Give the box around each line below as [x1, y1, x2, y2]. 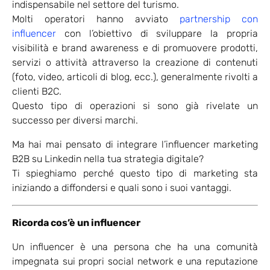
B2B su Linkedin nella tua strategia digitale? [12, 152, 204, 165]
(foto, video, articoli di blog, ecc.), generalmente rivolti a [12, 71, 258, 83]
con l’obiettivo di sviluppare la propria [56, 27, 258, 39]
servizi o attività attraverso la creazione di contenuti [12, 56, 258, 68]
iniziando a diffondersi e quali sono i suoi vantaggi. [12, 181, 231, 193]
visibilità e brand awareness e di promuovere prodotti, [12, 42, 258, 54]
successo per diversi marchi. [12, 114, 138, 126]
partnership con [180, 13, 258, 25]
